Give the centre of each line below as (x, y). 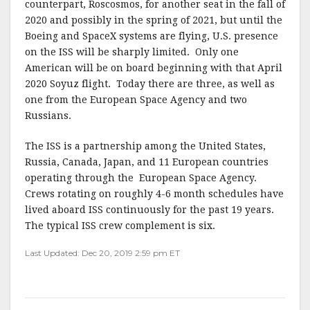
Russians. (48, 116)
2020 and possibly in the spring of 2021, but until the (154, 20)
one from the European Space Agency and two (136, 100)
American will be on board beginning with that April (154, 68)
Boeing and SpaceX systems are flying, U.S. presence (152, 36)
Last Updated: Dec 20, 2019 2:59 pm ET (102, 253)
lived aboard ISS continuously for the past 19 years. (151, 210)
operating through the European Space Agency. (142, 178)
